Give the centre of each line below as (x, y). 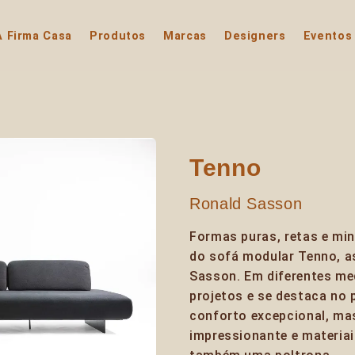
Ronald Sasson (246, 204)
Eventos (328, 36)
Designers (255, 36)
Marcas (185, 36)
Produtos (118, 36)
